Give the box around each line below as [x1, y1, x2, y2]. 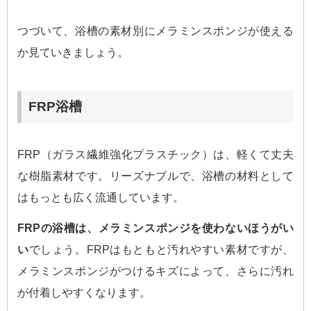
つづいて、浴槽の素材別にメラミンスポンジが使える [17, 25, 294, 37]
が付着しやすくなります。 [17, 286, 151, 299]
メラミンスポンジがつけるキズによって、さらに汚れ [17, 264, 294, 277]
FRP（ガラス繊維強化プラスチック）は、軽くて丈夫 [17, 149, 294, 161]
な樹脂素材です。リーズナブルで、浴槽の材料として [17, 170, 294, 183]
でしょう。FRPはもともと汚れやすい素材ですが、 [28, 243, 294, 255]
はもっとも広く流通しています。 [17, 192, 184, 204]
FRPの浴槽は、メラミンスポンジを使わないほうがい [17, 221, 294, 234]
